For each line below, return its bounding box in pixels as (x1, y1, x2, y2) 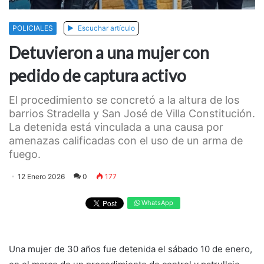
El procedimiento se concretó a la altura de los (9, 94, 239, 107)
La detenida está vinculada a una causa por (9, 121, 223, 134)
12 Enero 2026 (18, 172, 65, 181)
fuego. (9, 148, 41, 161)
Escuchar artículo (76, 24, 135, 33)
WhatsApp (139, 199, 173, 207)
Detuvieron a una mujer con (9, 42, 209, 63)
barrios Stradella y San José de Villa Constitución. (9, 107, 255, 120)
